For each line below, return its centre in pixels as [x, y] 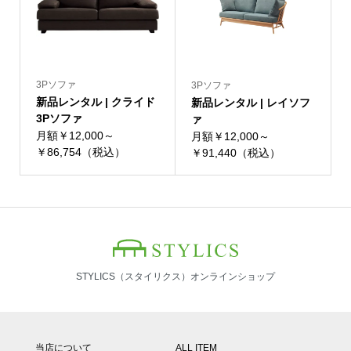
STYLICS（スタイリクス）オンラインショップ [175, 276]
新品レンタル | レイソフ [251, 103]
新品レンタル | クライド [95, 102]
